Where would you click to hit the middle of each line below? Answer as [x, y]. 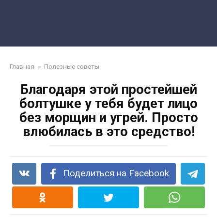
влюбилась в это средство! [108, 132]
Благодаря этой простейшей [108, 90]
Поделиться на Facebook [116, 173]
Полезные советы [72, 66]
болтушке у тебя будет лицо [108, 104]
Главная [22, 66]
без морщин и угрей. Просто [108, 118]
